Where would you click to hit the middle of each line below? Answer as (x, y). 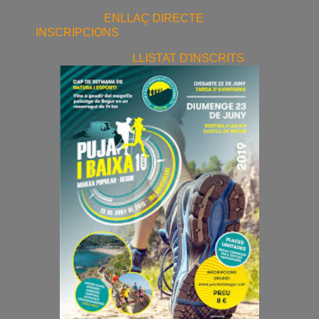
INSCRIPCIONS (77, 32)
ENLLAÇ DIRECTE (154, 18)
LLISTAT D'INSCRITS (188, 58)
